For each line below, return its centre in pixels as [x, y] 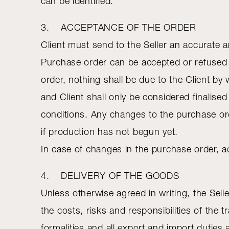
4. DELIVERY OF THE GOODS [110, 176]
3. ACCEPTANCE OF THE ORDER [119, 27]
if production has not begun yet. [111, 132]
